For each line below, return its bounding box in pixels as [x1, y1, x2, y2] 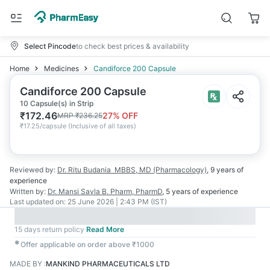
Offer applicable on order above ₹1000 [20, 240, 154, 249]
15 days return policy [14, 225, 84, 234]
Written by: [10, 187, 46, 196]
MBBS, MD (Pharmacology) [115, 165, 207, 174]
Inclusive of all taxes [71, 122, 134, 130]
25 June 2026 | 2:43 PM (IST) [67, 197, 167, 206]
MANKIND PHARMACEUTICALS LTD [46, 259, 170, 268]
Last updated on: [10, 197, 66, 206]
